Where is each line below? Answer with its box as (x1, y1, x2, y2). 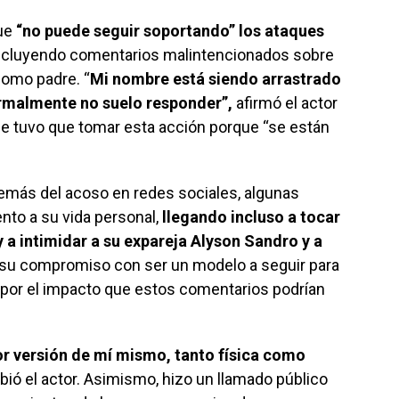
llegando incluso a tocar (162, 208, 340, 227)
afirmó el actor (232, 94, 338, 113)
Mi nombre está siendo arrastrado (90, 69, 341, 89)
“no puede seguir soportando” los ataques (16, 21, 324, 41)
